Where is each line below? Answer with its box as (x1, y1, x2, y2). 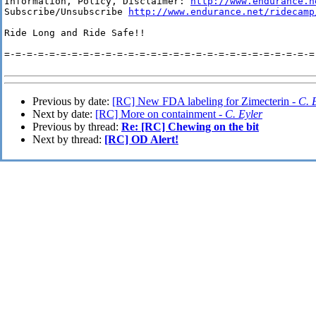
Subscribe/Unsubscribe (4, 6, 128, 18)
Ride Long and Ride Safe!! (4, 28, 145, 39)
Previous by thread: (32, 121, 121, 133)
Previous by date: (32, 95, 112, 108)
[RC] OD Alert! (104, 133, 178, 146)
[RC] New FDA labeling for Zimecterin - (112, 95, 298, 108)
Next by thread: (32, 133, 104, 146)
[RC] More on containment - (95, 108, 225, 121)
